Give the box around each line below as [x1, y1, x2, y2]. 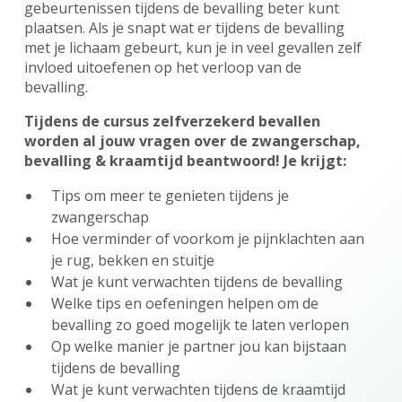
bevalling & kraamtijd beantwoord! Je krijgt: [23, 151, 346, 171]
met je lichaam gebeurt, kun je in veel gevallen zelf [23, 38, 362, 58]
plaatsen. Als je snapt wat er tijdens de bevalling [23, 18, 345, 39]
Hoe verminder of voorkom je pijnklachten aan [50, 229, 364, 249]
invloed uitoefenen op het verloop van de [23, 57, 301, 78]
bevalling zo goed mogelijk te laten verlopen [50, 315, 349, 336]
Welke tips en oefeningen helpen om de [50, 293, 319, 314]
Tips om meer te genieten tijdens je [50, 186, 289, 206]
